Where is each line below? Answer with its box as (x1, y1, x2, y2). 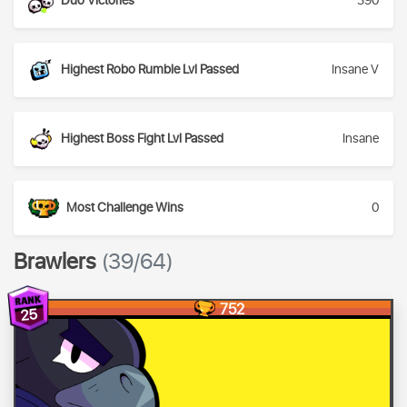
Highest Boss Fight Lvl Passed (61, 129, 223, 149)
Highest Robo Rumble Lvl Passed (61, 60, 239, 80)
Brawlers (14, 245, 102, 279)
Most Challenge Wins (66, 198, 184, 218)
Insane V (332, 60, 379, 80)
